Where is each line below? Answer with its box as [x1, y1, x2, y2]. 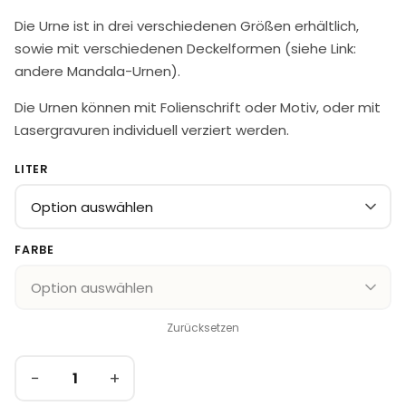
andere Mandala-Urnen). [14, 62, 180, 82]
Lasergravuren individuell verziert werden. [14, 121, 289, 140]
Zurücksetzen [167, 320, 239, 336]
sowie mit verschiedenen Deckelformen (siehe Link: [14, 39, 356, 59]
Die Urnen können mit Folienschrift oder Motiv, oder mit [14, 98, 381, 118]
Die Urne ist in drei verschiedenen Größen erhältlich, [14, 16, 359, 36]
